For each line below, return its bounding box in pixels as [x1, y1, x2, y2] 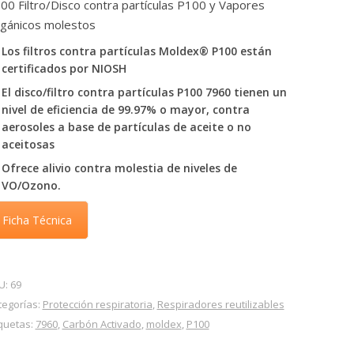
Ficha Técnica [2, 213, 72, 228]
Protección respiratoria [42, 296, 153, 311]
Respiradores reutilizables [156, 296, 284, 311]
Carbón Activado [62, 316, 141, 331]
